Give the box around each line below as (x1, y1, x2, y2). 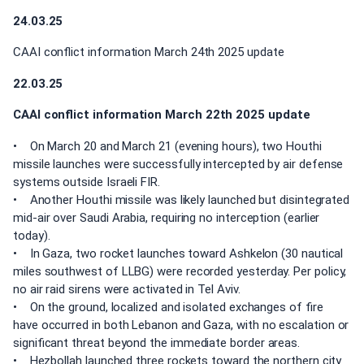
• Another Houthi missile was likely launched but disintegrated (13, 192, 350, 207)
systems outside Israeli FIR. (13, 174, 160, 189)
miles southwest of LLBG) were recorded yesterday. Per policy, (13, 263, 347, 279)
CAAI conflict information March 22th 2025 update (13, 107, 310, 123)
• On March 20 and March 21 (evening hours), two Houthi (13, 138, 322, 154)
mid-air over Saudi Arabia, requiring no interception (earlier (13, 210, 320, 225)
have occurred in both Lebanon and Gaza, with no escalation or (13, 317, 349, 332)
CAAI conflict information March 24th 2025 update (13, 45, 284, 60)
